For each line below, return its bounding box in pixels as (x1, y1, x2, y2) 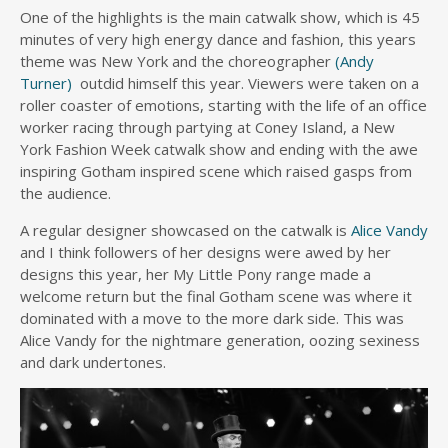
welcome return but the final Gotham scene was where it (20, 286, 412, 306)
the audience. (20, 183, 111, 203)
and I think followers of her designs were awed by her (20, 242, 391, 262)
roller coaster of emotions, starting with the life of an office (20, 95, 427, 115)
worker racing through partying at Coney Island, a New (20, 117, 395, 137)
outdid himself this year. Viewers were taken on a (72, 73, 419, 93)
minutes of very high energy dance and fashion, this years (20, 29, 416, 49)
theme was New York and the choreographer (20, 51, 335, 71)
